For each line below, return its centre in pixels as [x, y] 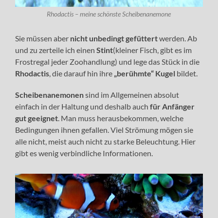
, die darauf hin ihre [82, 73]
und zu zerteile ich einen [56, 50]
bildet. [187, 73]
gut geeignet [37, 118]
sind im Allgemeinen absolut [132, 94]
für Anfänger [173, 106]
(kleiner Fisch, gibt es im [153, 50]
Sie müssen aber [43, 38]
